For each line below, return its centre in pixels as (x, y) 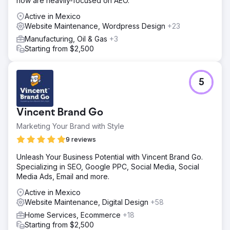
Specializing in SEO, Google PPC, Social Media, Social (108, 167)
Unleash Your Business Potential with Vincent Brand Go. (110, 157)
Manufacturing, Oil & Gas (67, 39)
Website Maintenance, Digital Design (88, 202)
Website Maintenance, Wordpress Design (96, 26)
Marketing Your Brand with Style (70, 126)
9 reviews (81, 139)
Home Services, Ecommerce (74, 215)
